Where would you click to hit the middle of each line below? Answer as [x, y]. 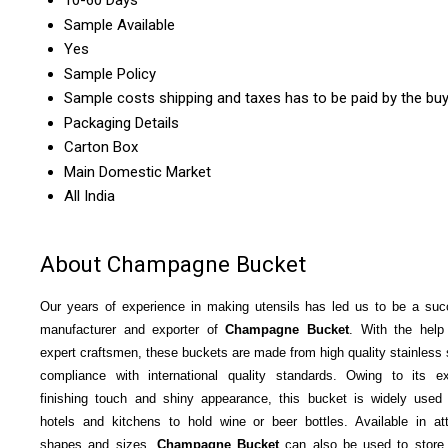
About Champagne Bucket [173, 264]
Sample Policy [110, 74]
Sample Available [119, 25]
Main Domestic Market [137, 172]
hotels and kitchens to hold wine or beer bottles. [194, 421]
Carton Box [101, 147]
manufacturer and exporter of [133, 329]
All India [89, 196]
